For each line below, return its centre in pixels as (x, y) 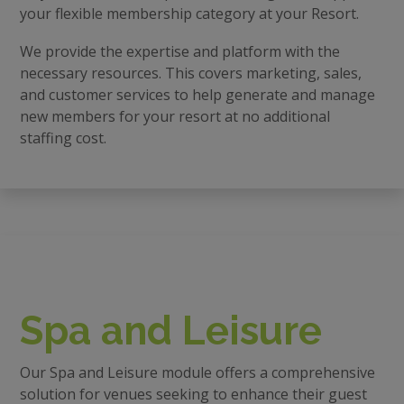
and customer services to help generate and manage (197, 94)
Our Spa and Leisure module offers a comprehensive (197, 373)
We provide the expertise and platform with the (179, 51)
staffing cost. (63, 138)
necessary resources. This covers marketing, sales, (190, 73)
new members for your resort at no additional (174, 116)
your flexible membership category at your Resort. (189, 13)
